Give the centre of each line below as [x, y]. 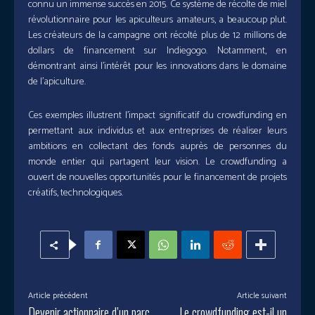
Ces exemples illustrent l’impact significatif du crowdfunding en [157, 116]
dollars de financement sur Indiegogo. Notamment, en [157, 51]
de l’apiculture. [57, 82]
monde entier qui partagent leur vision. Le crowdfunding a [157, 162]
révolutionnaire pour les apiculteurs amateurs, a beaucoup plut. [157, 20]
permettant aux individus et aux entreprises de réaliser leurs [157, 131]
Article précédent [58, 296]
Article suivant [262, 296]
